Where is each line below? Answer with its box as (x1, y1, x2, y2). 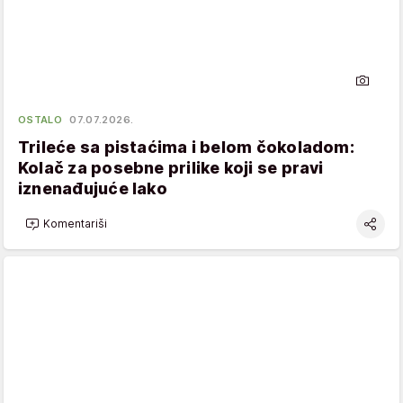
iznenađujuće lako (18, 178, 167, 198)
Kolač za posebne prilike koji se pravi (18, 157, 324, 177)
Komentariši (43, 217, 107, 231)
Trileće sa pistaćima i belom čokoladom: (18, 137, 354, 157)
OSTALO (18, 112, 63, 126)
